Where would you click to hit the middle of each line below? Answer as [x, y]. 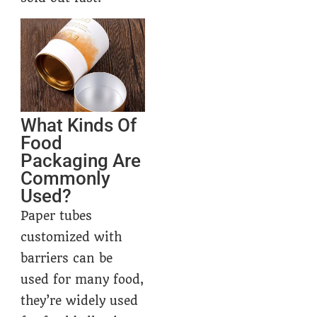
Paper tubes [57, 216]
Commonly [66, 179]
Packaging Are [81, 161]
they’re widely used [80, 301]
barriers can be [67, 259]
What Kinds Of [79, 126]
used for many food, [82, 280]
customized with [71, 237]
